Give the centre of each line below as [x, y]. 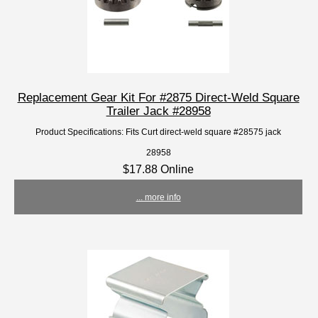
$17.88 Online [159, 169]
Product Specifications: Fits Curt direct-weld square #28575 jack [159, 132]
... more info [158, 197]
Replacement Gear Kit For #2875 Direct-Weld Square [158, 98]
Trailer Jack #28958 [158, 111]
